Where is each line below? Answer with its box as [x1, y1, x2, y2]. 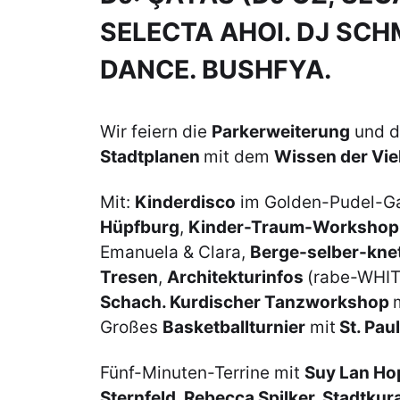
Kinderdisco [135, 191, 236, 212]
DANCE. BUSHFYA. [100, 53, 331, 85]
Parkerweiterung [212, 121, 350, 142]
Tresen [100, 266, 158, 287]
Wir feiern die [100, 121, 212, 142]
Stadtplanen [100, 146, 204, 167]
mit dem [204, 146, 274, 167]
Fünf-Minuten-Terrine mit [100, 362, 304, 384]
